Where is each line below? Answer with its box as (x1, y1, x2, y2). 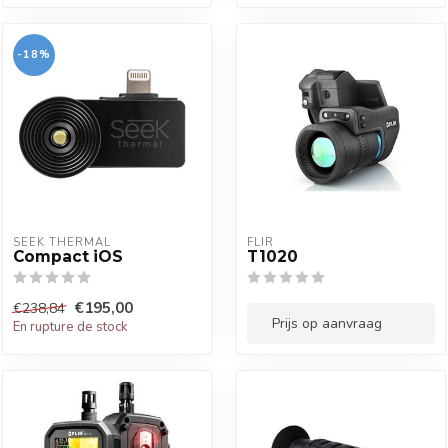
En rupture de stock (13, 318, 128, 336)
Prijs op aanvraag (272, 314, 382, 333)
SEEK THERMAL (13, 235, 111, 250)
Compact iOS (13, 247, 123, 266)
